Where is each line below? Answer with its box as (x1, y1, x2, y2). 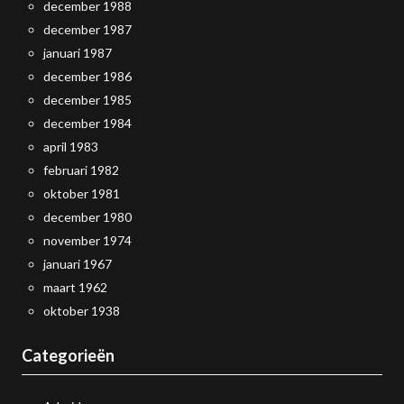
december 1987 (43, 22, 132, 37)
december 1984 (43, 115, 132, 131)
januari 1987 (43, 45, 112, 60)
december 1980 (43, 209, 132, 225)
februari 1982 (43, 162, 119, 178)
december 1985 (43, 92, 132, 107)
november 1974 (43, 233, 132, 248)
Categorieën (22, 345, 115, 365)
